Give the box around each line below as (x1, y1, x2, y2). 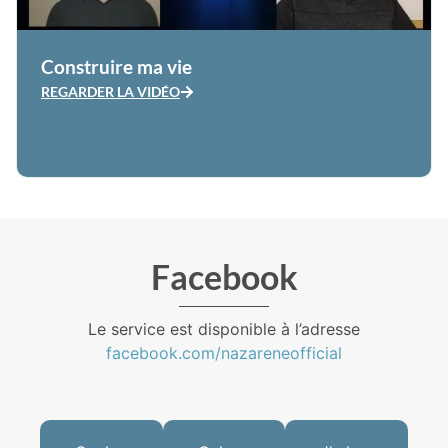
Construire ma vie (41, 55, 192, 79)
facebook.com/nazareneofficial (106, 343, 342, 364)
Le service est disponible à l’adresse (88, 319, 360, 340)
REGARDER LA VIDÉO (41, 83, 180, 101)
